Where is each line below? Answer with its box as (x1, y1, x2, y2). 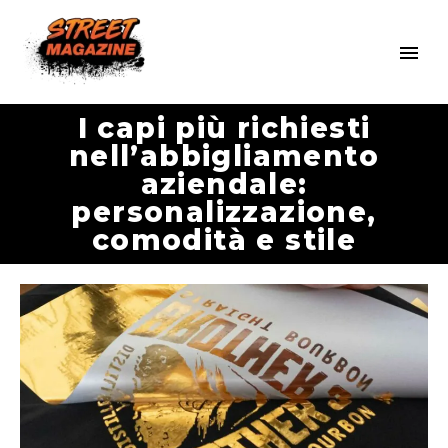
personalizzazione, (71, 195, 377, 229)
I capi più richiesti (77, 111, 371, 145)
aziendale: (140, 167, 308, 201)
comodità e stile (91, 223, 357, 257)
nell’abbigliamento (68, 139, 380, 173)
